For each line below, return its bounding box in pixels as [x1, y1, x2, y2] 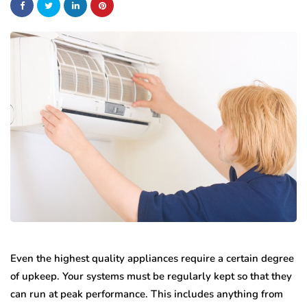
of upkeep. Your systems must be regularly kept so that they [10, 269, 292, 283]
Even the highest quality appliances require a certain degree [10, 251, 294, 265]
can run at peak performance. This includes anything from [10, 286, 283, 301]
